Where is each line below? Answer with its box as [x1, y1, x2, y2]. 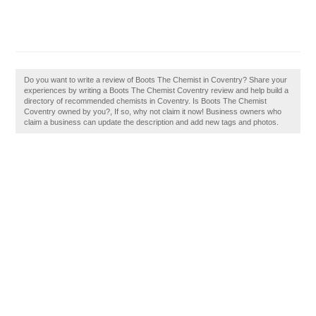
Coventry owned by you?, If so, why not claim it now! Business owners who [24, 107, 282, 116]
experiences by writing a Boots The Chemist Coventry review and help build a [24, 86, 289, 95]
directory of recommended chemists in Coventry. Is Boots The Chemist [24, 97, 267, 105]
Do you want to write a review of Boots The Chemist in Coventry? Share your [24, 75, 288, 84]
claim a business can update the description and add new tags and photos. [24, 118, 279, 126]
